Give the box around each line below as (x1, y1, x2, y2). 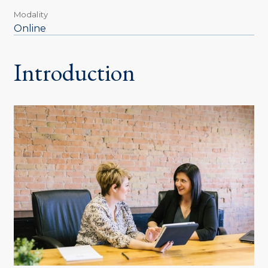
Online (13, 23, 46, 35)
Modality (13, 10, 48, 20)
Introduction (13, 57, 135, 89)
